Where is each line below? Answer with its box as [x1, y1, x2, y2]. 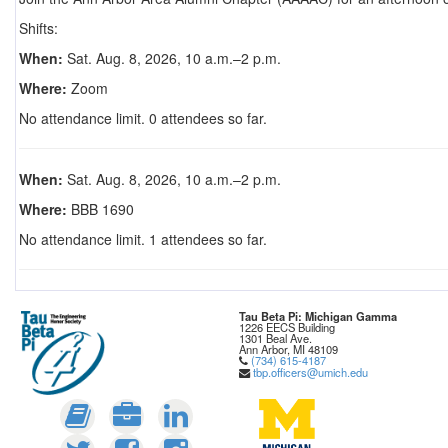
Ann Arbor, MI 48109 [239, 341, 338, 357]
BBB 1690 [66, 199, 134, 219]
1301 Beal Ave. [239, 330, 312, 346]
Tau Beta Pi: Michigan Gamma [239, 308, 397, 324]
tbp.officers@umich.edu [253, 364, 368, 380]
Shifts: [18, 18, 58, 38]
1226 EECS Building [239, 319, 335, 335]
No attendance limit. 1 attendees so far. [18, 229, 267, 249]
